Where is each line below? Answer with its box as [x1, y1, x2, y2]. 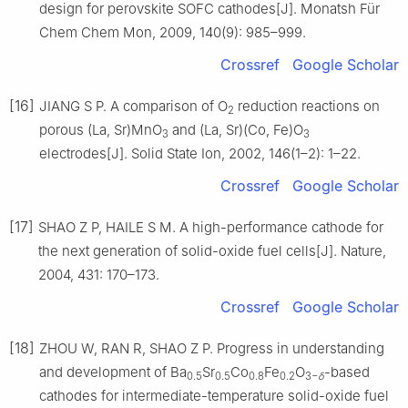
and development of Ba [39, 363, 187, 382]
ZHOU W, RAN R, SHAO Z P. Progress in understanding [39, 340, 384, 358]
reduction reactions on [234, 97, 380, 116]
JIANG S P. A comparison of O [39, 97, 228, 116]
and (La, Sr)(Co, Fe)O [168, 121, 303, 139]
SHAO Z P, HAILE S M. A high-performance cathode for [38, 219, 383, 237]
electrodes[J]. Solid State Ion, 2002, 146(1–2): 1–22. [39, 145, 361, 163]
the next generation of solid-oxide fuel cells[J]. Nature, [38, 242, 386, 260]
